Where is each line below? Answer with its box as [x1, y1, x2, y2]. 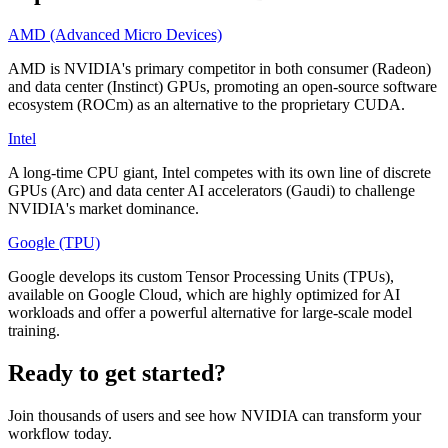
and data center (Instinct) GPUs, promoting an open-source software [8, 77, 437, 95]
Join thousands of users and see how [8, 406, 241, 424]
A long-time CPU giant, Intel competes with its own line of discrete [8, 163, 431, 181]
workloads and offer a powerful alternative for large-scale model [8, 303, 412, 321]
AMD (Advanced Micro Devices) [8, 25, 222, 43]
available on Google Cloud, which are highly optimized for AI [8, 285, 400, 303]
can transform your [298, 406, 421, 424]
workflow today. [8, 424, 112, 442]
